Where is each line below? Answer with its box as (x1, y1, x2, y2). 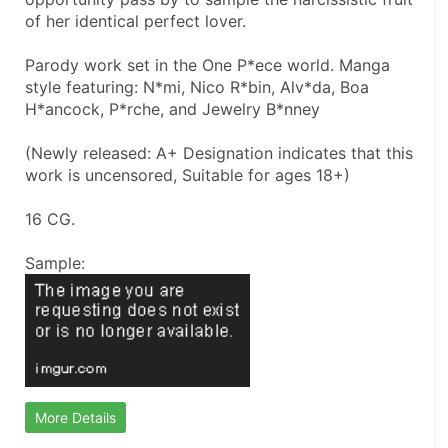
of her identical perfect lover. (25, 10, 246, 31)
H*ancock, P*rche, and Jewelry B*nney (25, 98, 320, 119)
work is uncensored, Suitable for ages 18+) (25, 164, 350, 185)
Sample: (25, 252, 85, 273)
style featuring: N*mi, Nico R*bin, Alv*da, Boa (25, 76, 369, 97)
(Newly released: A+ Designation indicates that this (25, 142, 413, 163)
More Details (35, 408, 116, 426)
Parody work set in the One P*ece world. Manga (25, 54, 390, 75)
